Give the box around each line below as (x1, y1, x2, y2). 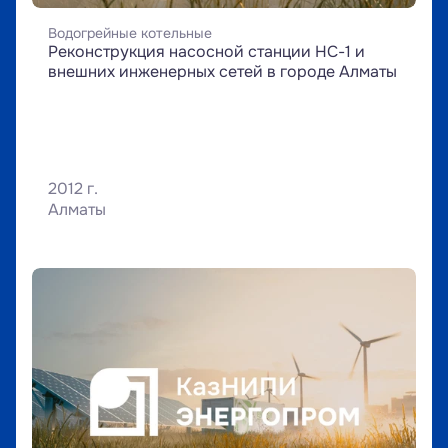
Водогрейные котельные (48, 24, 212, 42)
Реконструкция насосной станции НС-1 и (48, 41, 365, 62)
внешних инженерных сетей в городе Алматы (48, 61, 397, 82)
